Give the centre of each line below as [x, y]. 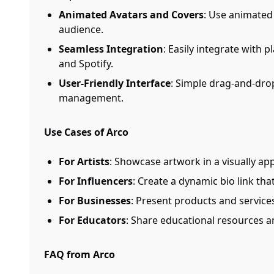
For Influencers [96, 181]
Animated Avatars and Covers [131, 15]
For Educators [92, 220]
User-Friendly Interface [115, 83]
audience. [81, 29]
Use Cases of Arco [86, 132]
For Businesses [95, 201]
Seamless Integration [111, 49]
